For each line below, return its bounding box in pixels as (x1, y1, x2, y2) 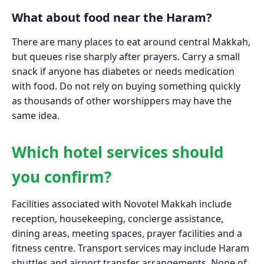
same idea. (12, 109, 60, 123)
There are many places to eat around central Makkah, (12, 35, 250, 49)
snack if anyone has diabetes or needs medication (12, 65, 235, 78)
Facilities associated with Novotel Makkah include (12, 197, 232, 210)
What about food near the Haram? (12, 9, 212, 26)
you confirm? (12, 166, 111, 188)
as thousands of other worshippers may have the (12, 94, 232, 108)
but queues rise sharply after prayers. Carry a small (12, 50, 240, 64)
